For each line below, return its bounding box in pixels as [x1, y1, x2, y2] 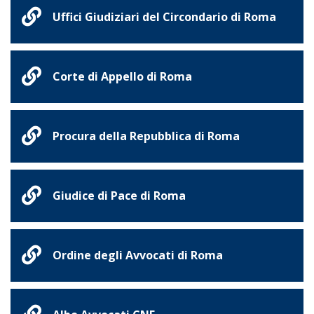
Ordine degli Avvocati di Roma [53, 247, 223, 263]
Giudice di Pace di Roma [53, 187, 186, 203]
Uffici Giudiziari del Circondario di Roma [53, 8, 276, 25]
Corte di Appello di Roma [53, 68, 192, 84]
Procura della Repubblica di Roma [53, 128, 240, 144]
